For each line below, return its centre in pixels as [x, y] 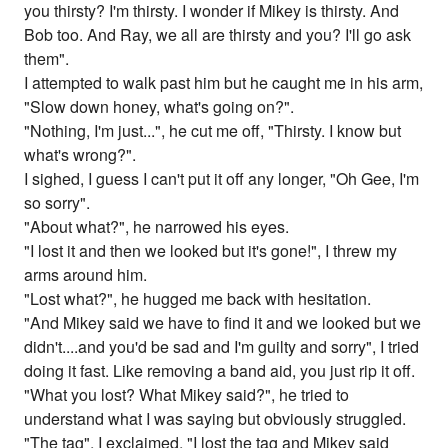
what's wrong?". [80, 155]
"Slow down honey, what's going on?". [159, 107]
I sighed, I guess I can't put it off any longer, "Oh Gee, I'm [222, 179]
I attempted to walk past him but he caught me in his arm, [224, 83]
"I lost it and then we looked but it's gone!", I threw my [211, 251]
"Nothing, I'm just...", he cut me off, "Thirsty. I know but [213, 131]
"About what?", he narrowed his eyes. [157, 227]
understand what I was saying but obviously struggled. [215, 419]
